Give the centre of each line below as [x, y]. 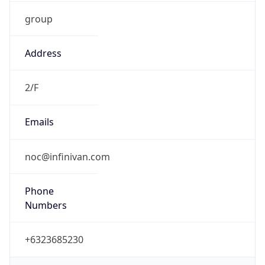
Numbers [46, 205]
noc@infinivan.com [67, 156]
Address [43, 53]
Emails [39, 122]
